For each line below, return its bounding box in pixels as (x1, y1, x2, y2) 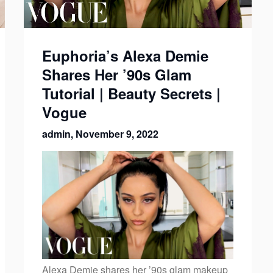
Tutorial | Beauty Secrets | (41, 83, 221, 104)
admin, (41, 127, 76, 141)
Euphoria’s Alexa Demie (41, 45, 208, 66)
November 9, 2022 (75, 127, 158, 141)
